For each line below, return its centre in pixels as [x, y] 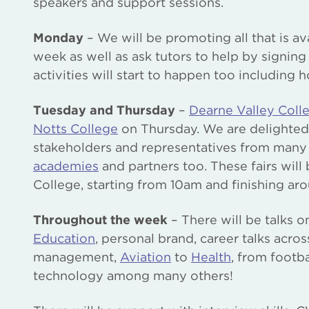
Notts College [76, 128]
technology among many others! [133, 275]
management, [77, 257]
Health [211, 257]
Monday [58, 37]
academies [66, 166]
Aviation [146, 257]
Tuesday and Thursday [104, 110]
